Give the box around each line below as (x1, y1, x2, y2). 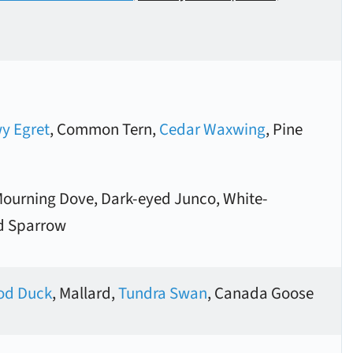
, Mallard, (52, 281, 118, 305)
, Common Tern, (50, 117, 159, 141)
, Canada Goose (207, 281, 314, 305)
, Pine (266, 117, 303, 141)
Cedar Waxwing (159, 117, 266, 141)
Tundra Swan (118, 281, 207, 305)
